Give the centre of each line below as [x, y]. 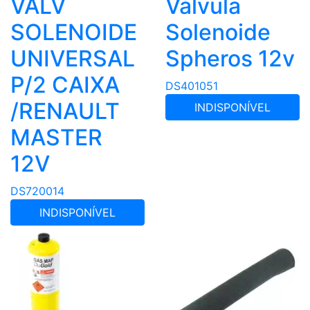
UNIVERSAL [73, 59]
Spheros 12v [230, 59]
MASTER [56, 138]
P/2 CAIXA [65, 85]
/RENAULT [65, 111]
